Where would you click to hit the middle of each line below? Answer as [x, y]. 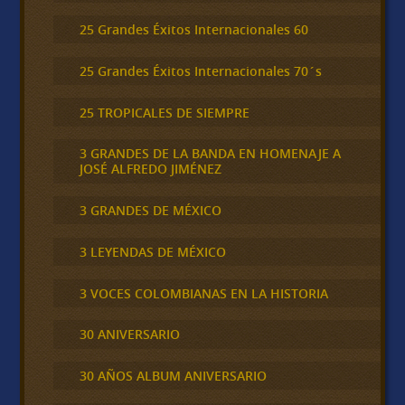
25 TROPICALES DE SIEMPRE [164, 112]
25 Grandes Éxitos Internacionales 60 [193, 30]
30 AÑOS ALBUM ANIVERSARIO [173, 376]
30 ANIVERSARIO [129, 334]
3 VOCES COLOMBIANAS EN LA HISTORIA [203, 293]
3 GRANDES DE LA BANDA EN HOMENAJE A [210, 154]
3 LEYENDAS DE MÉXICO [152, 251]
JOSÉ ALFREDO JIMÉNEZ [150, 169]
